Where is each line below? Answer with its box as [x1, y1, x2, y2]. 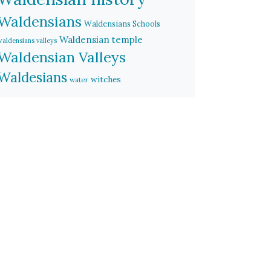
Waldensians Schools [84, 19, 161, 28]
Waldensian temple [59, 34, 143, 45]
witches [91, 74, 122, 85]
